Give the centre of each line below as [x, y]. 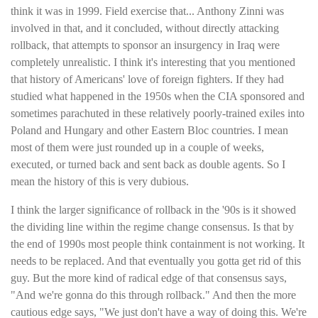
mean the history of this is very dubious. [100, 181]
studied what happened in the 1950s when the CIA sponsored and [158, 96]
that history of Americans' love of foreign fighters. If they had [147, 79]
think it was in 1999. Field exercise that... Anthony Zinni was [147, 11]
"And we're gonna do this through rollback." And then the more [153, 295]
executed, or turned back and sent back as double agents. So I [148, 164]
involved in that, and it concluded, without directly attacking [145, 28]
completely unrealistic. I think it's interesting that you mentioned [153, 62]
